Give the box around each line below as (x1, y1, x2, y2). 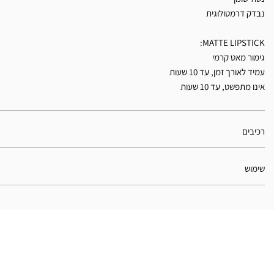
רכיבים (242, 125, 265, 138)
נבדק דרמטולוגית (206, 7, 265, 20)
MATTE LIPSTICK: (202, 37, 265, 49)
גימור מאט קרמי (212, 51, 265, 64)
